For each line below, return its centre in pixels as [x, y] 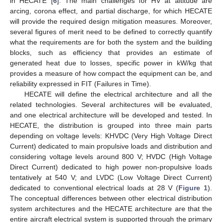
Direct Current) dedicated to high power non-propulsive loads [111, 167]
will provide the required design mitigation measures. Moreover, [111, 21]
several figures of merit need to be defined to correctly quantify [111, 31]
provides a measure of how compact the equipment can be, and [111, 73]
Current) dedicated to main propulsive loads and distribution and [111, 146]
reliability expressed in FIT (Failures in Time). [81, 83]
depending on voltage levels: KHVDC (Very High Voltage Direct [111, 136]
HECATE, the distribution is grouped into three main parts [111, 125]
